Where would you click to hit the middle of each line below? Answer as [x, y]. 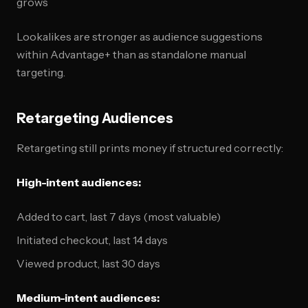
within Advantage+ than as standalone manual [131, 54]
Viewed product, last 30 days [88, 263]
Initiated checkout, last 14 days [92, 240]
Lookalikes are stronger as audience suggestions [140, 36]
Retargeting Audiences [95, 118]
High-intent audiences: [79, 182]
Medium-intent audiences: [88, 298]
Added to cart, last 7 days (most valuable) [119, 217]
